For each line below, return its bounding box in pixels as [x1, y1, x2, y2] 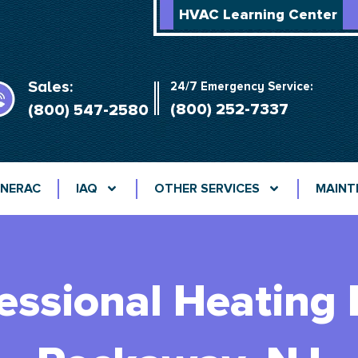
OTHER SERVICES [153, 181, 260, 197]
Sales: [27, 78, 73, 97]
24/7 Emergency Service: [170, 79, 314, 93]
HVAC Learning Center [178, 6, 337, 23]
